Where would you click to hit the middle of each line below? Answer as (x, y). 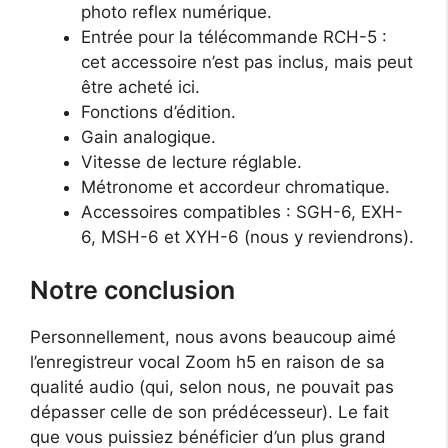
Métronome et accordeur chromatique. (235, 186)
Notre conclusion (132, 290)
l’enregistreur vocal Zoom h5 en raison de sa (207, 362)
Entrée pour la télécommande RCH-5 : (234, 36)
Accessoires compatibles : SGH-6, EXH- (242, 211)
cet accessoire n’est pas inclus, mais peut (247, 61)
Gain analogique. (148, 136)
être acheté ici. (140, 86)
